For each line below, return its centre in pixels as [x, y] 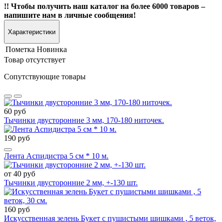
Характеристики [32, 32]
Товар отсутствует [35, 60]
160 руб [17, 209]
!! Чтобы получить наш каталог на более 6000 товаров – [105, 6]
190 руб [17, 138]
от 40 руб [20, 174]
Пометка [20, 49]
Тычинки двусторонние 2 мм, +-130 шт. [71, 183]
